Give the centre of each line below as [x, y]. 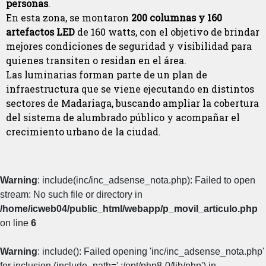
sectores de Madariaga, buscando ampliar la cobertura [132, 103]
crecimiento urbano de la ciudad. [83, 132]
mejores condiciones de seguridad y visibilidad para [129, 46]
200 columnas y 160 [177, 18]
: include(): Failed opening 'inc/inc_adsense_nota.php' [151, 252]
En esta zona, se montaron [69, 18]
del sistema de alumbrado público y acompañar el [123, 118]
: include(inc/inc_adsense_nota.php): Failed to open [146, 180]
